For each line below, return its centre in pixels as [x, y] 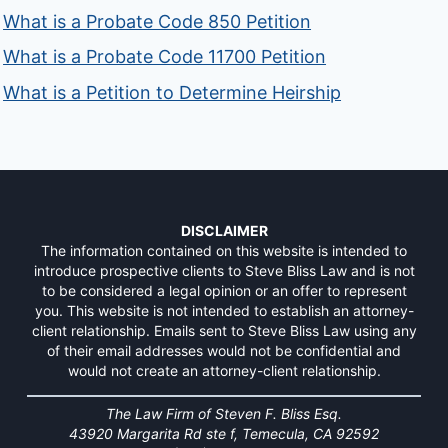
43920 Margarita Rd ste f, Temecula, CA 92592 [224, 433]
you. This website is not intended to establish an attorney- [224, 310]
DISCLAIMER [224, 230]
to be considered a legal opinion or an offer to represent [224, 290]
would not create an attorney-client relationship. [224, 370]
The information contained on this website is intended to [224, 250]
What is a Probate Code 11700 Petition [165, 57]
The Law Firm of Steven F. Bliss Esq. [224, 413]
